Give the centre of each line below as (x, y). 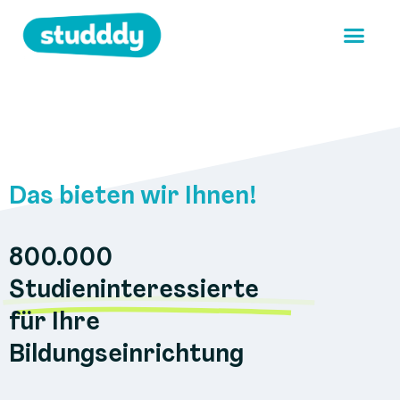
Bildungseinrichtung (126, 355)
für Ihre (54, 323)
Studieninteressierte (134, 291)
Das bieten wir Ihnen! (133, 198)
